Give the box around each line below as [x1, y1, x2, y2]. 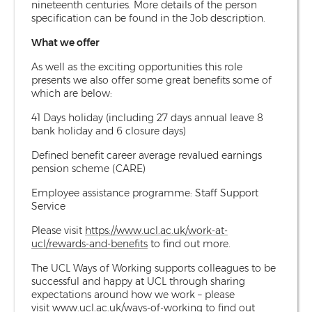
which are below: [31, 86, 112, 100]
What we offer [31, 36, 100, 49]
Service [31, 199, 65, 212]
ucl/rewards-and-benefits [31, 237, 148, 250]
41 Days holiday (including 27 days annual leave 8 [31, 111, 263, 124]
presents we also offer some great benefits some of [31, 73, 272, 86]
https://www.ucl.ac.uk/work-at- [85, 224, 228, 237]
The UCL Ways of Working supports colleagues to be [31, 261, 276, 274]
